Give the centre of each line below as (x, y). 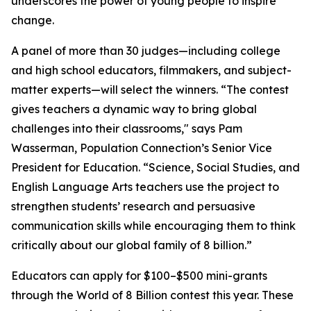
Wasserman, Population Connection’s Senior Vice (142, 148)
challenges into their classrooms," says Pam (127, 129)
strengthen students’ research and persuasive (133, 207)
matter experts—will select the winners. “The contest (150, 90)
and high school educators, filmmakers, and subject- (151, 70)
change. (33, 20)
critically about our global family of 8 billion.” (132, 245)
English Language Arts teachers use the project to (145, 187)
